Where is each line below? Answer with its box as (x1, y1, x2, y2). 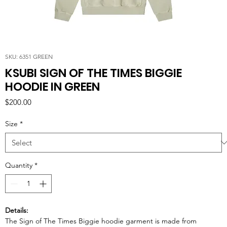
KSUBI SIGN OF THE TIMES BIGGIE (5, 64, 182, 81)
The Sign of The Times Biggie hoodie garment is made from (5, 216, 197, 225)
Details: (5, 205, 28, 215)
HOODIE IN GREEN (5, 78, 100, 95)
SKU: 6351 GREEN (5, 52, 53, 60)
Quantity (5, 160, 32, 170)
